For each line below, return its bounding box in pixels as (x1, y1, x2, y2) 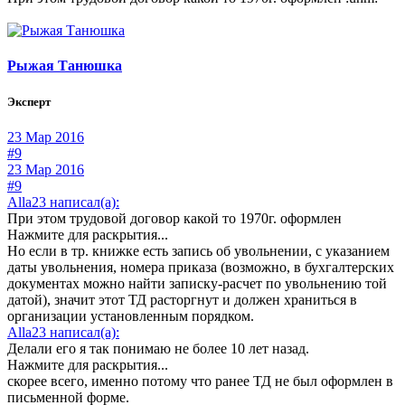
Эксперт (7, 94, 51, 108)
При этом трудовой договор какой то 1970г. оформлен (7, 210, 342, 226)
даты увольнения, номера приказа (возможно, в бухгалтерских (7, 259, 394, 275)
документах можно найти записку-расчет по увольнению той (7, 275, 387, 291)
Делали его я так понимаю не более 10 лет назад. (7, 340, 309, 356)
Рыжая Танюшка (7, 58, 122, 74)
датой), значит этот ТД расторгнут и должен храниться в (7, 291, 357, 307)
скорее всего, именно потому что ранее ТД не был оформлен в (7, 372, 393, 389)
